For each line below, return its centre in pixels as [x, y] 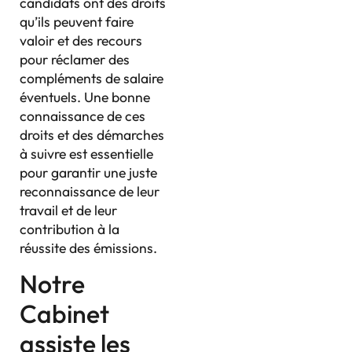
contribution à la [70, 229]
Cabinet [64, 314]
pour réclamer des [75, 59]
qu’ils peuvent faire [77, 21]
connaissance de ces [82, 115]
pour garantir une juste [88, 172]
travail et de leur [68, 210]
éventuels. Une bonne [85, 97]
